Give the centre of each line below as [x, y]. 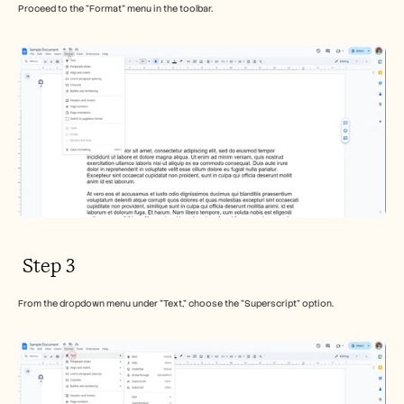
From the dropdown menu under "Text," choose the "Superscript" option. [176, 304]
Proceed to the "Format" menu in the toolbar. [115, 9]
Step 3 [46, 266]
